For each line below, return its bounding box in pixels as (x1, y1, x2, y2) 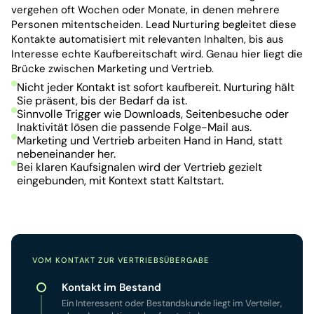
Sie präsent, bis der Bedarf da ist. (17, 93, 187, 108)
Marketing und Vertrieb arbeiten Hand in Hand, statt (17, 132, 282, 148)
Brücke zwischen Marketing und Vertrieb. (11, 61, 214, 76)
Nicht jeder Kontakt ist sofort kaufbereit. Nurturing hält (17, 79, 294, 95)
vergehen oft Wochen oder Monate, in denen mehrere (11, 2, 280, 17)
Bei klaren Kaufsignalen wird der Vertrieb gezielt (17, 159, 262, 175)
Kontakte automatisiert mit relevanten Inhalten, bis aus (11, 32, 284, 46)
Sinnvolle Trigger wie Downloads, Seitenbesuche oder (17, 106, 289, 121)
